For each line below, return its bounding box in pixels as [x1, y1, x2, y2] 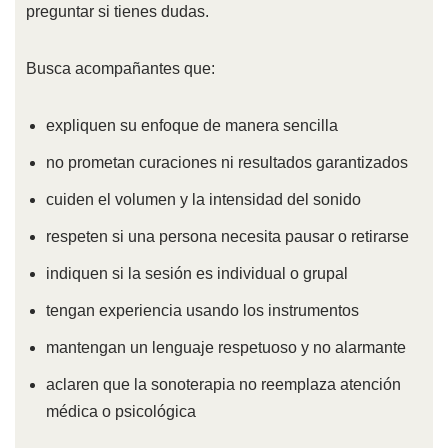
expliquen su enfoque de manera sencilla [45, 117, 338, 135]
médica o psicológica [45, 403, 196, 421]
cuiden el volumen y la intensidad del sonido [45, 191, 361, 209]
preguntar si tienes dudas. [25, 3, 209, 21]
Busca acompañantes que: [25, 60, 215, 78]
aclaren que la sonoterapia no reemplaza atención [45, 376, 401, 394]
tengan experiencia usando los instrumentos [45, 302, 359, 320]
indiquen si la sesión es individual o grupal [45, 265, 348, 283]
